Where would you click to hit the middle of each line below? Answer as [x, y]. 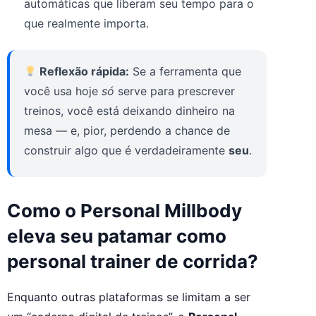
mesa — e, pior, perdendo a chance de [127, 131]
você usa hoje [63, 91]
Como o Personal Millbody [124, 211]
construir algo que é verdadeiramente [126, 151]
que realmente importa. [86, 24]
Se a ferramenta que [186, 72]
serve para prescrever [175, 91]
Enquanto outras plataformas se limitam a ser [129, 297]
